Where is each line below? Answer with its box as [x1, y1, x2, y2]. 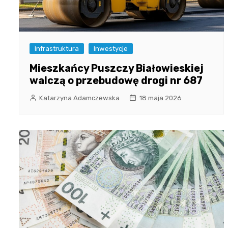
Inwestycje [94, 44, 128, 52]
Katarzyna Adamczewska [39, 94, 120, 102]
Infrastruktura [35, 44, 79, 52]
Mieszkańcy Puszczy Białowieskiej [30, 62, 204, 74]
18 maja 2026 [139, 94, 182, 102]
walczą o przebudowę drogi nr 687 [30, 74, 203, 87]
